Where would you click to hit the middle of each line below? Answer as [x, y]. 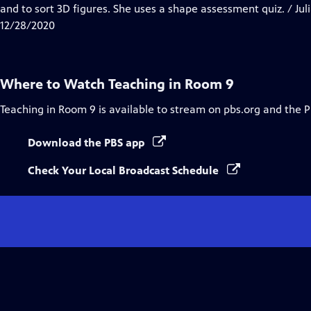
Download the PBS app [87, 143]
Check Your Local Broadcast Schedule [125, 170]
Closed [105, 8]
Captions [110, 25]
